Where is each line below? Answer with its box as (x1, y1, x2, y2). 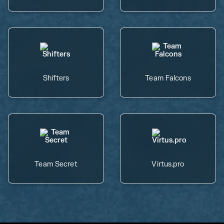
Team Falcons (145, 74, 191, 82)
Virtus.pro (151, 160, 184, 168)
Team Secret (34, 160, 77, 168)
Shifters (42, 74, 69, 82)
